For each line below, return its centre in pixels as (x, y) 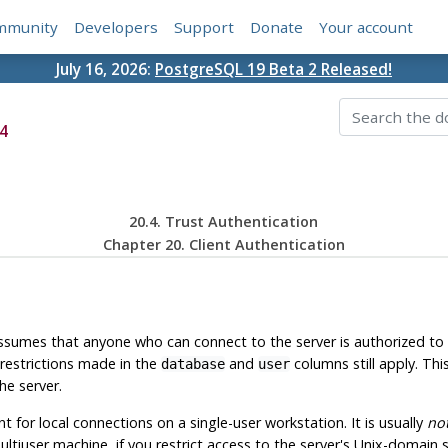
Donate (277, 27)
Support (204, 27)
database (192, 364)
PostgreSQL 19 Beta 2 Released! (273, 68)
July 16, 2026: (105, 68)
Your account (366, 27)
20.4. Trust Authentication (224, 222)
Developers (116, 27)
